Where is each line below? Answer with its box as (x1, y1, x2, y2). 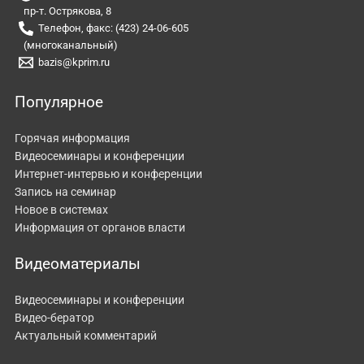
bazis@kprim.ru (38, 55, 110, 68)
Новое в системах (15, 202, 108, 216)
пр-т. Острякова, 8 (24, 4, 112, 17)
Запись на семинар (15, 184, 116, 198)
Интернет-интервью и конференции (15, 167, 202, 180)
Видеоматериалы (15, 253, 141, 273)
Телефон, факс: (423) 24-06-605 (38, 21, 189, 34)
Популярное (15, 92, 103, 111)
